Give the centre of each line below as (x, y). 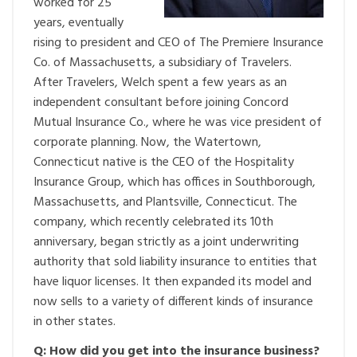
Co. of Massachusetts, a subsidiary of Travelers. (163, 63)
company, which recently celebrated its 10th (153, 222)
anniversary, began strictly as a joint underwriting (166, 242)
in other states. (75, 322)
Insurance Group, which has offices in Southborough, (175, 182)
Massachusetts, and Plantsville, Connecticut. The (165, 202)
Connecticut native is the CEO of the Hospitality (164, 163)
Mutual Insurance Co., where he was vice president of (178, 123)
